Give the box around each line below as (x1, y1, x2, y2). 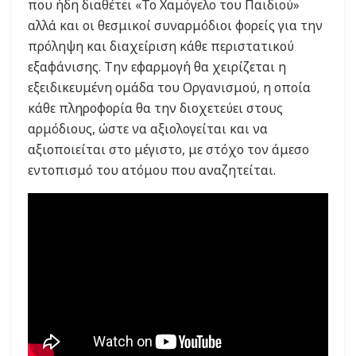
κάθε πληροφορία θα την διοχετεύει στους (28, 99, 283, 117)
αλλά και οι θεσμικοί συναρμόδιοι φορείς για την (28, 16, 323, 34)
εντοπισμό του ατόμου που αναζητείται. (28, 161, 276, 179)
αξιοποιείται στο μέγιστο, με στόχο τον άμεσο (28, 140, 309, 158)
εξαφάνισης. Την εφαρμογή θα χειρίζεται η (28, 57, 286, 75)
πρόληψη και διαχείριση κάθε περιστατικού (28, 37, 294, 55)
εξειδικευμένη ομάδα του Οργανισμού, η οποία (28, 78, 311, 96)
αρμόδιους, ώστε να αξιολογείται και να (28, 119, 268, 137)
